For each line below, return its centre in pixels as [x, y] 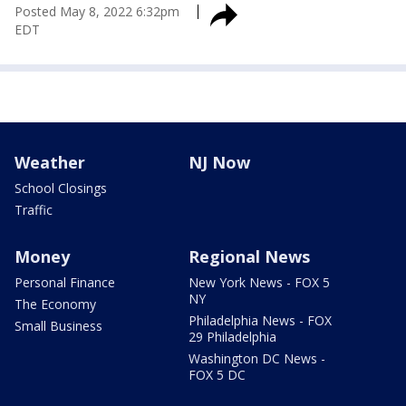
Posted [35, 11]
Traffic [34, 210]
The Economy [55, 304]
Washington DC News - [257, 358]
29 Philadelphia [232, 337]
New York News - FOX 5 [259, 282]
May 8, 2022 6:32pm [120, 11]
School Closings [61, 188]
